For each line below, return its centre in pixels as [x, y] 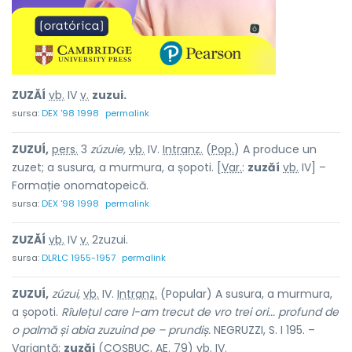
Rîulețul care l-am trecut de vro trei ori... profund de [200, 312]
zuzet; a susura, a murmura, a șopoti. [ [117, 167]
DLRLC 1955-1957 [79, 258]
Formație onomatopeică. [80, 185]
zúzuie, [108, 149]
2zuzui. [108, 240]
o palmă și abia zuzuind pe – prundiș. [111, 330]
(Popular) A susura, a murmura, [245, 294]
